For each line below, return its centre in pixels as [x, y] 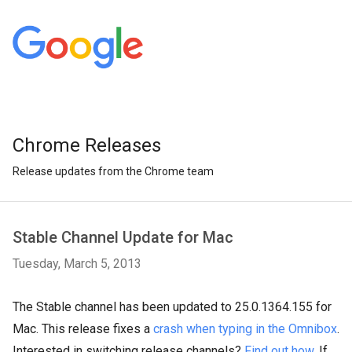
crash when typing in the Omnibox [245, 329]
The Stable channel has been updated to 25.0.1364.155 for [172, 307]
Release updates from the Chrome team [113, 171]
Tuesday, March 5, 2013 [77, 264]
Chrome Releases [87, 145]
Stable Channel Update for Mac [123, 237]
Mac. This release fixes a [83, 329]
